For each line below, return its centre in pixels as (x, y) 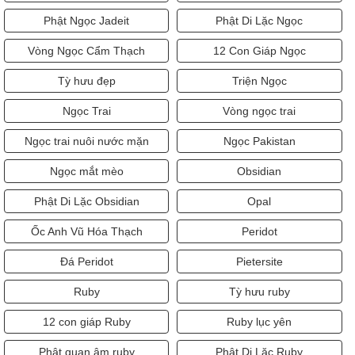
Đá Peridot (86, 262)
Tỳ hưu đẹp (86, 81)
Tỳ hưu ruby (259, 292)
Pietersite (259, 262)
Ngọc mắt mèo (86, 172)
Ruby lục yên (260, 322)
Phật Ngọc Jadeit (87, 21)
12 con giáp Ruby (86, 322)
